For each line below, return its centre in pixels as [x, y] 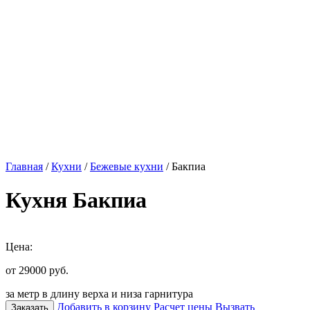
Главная [24, 166]
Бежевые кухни [127, 166]
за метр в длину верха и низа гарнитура [99, 293]
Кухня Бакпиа [76, 200]
